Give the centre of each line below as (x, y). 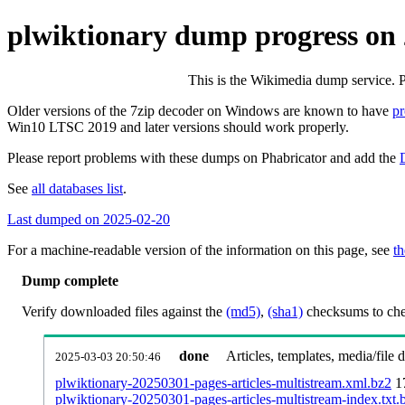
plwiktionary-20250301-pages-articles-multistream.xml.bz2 (223, 382)
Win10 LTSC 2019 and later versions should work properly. (178, 127)
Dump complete (70, 280)
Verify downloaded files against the (124, 311)
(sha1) (285, 311)
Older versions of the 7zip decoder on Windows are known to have (200, 110)
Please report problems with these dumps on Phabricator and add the (203, 157)
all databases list (77, 188)
